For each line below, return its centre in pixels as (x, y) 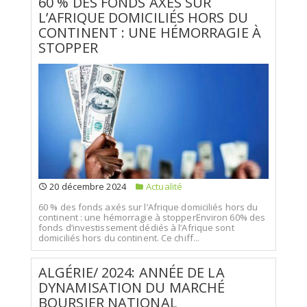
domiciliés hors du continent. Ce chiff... (119, 238)
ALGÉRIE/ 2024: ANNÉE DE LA (132, 272)
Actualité (163, 186)
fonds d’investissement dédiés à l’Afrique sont (136, 228)
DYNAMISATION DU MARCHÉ (132, 287)
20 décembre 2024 (87, 186)
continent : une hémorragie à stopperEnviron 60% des (152, 217)
